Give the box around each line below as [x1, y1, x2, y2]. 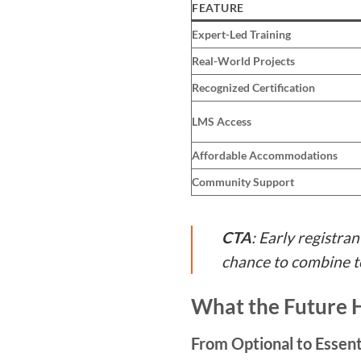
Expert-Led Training [192, 27, 291, 41]
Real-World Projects [192, 53, 295, 68]
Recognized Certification [192, 80, 315, 94]
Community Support [192, 174, 294, 189]
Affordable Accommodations [192, 147, 338, 162]
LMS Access [192, 114, 251, 128]
